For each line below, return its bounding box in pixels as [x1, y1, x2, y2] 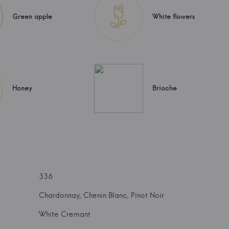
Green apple [12, 12, 52, 20]
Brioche [152, 84, 177, 92]
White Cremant [39, 210, 90, 219]
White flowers [152, 12, 195, 20]
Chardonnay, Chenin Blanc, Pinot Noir [39, 191, 164, 200]
